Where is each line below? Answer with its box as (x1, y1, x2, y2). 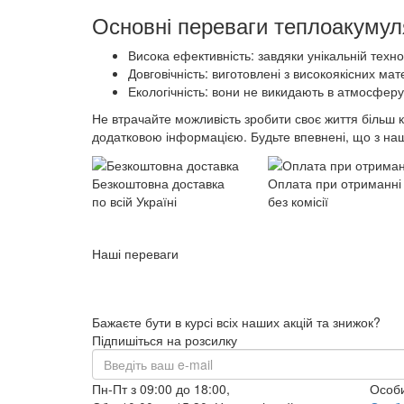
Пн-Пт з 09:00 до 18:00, (92, 380, 230, 398)
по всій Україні (92, 192, 177, 211)
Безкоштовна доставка (92, 174, 225, 193)
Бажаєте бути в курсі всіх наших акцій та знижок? (92, 313, 381, 331)
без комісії (268, 192, 328, 211)
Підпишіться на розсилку (92, 331, 237, 349)
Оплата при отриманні (268, 174, 401, 193)
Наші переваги (92, 244, 179, 262)
